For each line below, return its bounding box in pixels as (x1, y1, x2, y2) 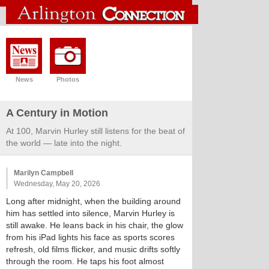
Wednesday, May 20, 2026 (14, 180, 100, 188)
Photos (56, 76, 79, 83)
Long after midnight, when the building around (6, 196, 181, 206)
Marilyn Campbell (14, 169, 73, 177)
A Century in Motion (6, 107, 108, 119)
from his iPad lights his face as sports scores (6, 232, 175, 242)
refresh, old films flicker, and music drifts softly (6, 244, 180, 254)
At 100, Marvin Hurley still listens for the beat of (6, 126, 185, 136)
